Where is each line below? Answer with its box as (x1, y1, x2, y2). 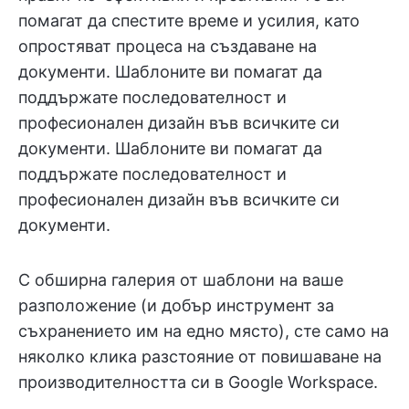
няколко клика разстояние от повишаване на (18, 347, 382, 366)
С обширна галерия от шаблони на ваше (18, 270, 343, 289)
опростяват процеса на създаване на (18, 37, 317, 56)
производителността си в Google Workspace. (18, 372, 378, 392)
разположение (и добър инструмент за (18, 296, 334, 315)
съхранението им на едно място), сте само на (18, 321, 389, 341)
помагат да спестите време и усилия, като (18, 11, 360, 30)
